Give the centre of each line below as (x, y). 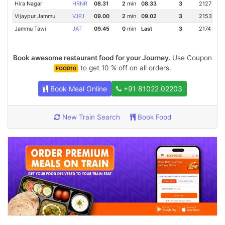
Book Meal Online (78, 89)
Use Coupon (192, 58)
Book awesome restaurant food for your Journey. (93, 58)
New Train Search (90, 117)
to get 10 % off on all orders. (125, 68)
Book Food (153, 117)
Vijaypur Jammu (35, 16)
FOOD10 (66, 68)
